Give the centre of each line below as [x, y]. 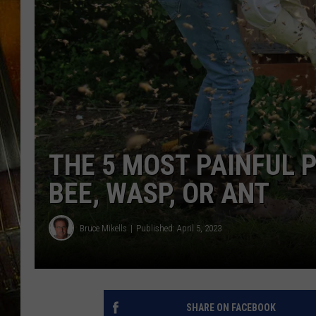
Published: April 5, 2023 [179, 228]
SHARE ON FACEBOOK [231, 308]
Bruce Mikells [103, 228]
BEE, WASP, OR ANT [159, 194]
